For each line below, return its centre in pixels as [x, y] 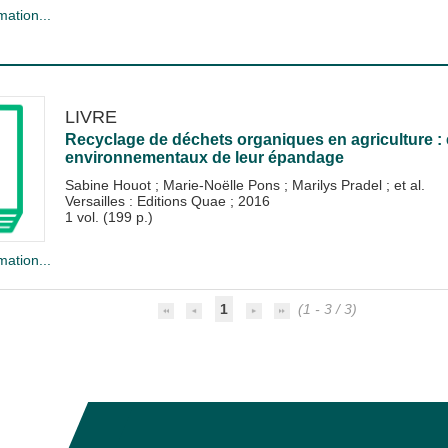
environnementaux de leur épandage [204, 157]
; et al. [405, 185]
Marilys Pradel [338, 185]
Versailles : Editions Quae [147, 201]
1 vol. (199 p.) [108, 217]
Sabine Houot [109, 185]
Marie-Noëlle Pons [223, 185]
